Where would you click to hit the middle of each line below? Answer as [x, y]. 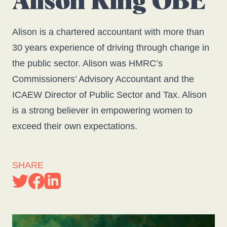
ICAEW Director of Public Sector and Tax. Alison [109, 95]
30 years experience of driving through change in [111, 48]
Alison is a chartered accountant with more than [108, 32]
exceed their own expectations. [75, 126]
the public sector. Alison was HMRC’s [87, 63]
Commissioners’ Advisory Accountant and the [103, 79]
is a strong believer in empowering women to [102, 110]
